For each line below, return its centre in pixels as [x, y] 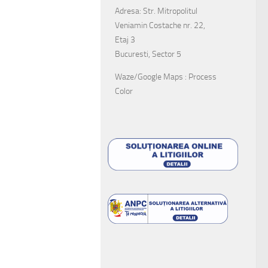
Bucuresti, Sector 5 [148, 54]
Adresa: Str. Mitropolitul [156, 11]
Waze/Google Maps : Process [166, 77]
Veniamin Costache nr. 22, [160, 25]
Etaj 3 [125, 39]
